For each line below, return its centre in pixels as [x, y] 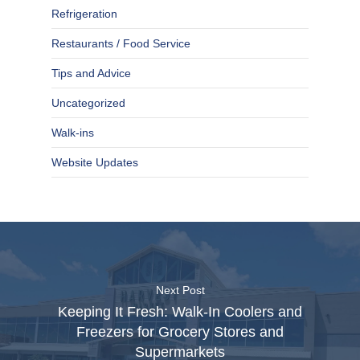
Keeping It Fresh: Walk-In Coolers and [180, 312]
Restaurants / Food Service [121, 44]
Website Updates [95, 163]
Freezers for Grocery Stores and [180, 332]
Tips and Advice [91, 74]
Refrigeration [84, 14]
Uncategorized [88, 103]
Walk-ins [73, 133]
